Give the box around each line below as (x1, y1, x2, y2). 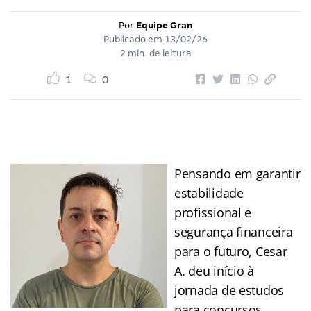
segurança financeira (174, 223, 293, 240)
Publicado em (103, 33, 165, 44)
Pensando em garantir (174, 165, 301, 182)
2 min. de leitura (119, 47, 192, 58)
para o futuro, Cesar (174, 242, 287, 260)
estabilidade (174, 184, 244, 201)
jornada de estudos (174, 281, 285, 299)
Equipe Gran (135, 19, 193, 31)
